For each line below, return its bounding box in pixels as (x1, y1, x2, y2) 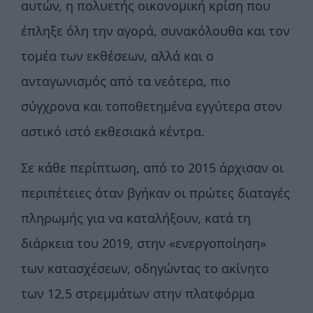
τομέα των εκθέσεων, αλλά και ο (21, 48, 214, 65)
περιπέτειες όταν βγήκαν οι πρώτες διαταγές (21, 184, 290, 202)
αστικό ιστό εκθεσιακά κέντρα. (21, 123, 205, 140)
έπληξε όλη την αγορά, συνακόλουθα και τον (21, 22, 290, 40)
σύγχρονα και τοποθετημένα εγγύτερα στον (21, 98, 282, 115)
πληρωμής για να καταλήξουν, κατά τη (21, 210, 251, 227)
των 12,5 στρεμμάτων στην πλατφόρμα (21, 285, 254, 303)
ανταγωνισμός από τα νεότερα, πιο (21, 73, 231, 90)
